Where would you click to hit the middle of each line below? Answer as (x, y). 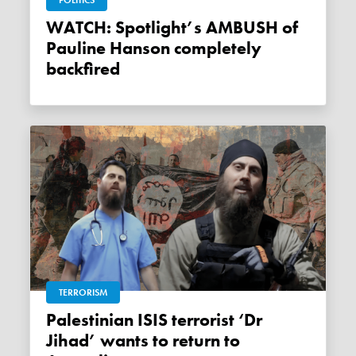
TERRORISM (83, 292)
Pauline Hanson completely (154, 49)
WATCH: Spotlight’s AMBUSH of (55, 28)
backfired (83, 70)
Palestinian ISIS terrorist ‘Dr (52, 320)
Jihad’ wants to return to (143, 341)
